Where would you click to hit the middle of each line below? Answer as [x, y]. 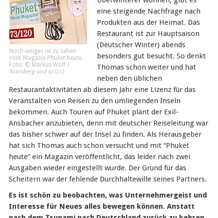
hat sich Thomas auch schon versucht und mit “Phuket [99, 145]
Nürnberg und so [31, 72]
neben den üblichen [129, 78]
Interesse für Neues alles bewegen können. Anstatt [101, 206]
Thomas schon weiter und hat [146, 67]
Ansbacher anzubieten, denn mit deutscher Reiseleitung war [108, 123]
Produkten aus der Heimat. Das [148, 22]
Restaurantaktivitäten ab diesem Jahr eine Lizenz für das [102, 90]
